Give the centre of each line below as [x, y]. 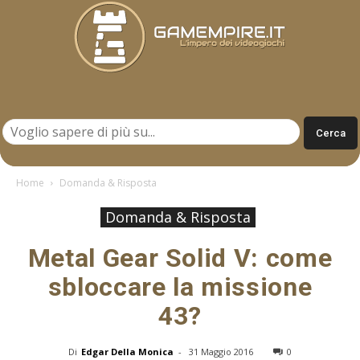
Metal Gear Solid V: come [180, 258]
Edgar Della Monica [127, 351]
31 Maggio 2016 [221, 351]
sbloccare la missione [180, 286]
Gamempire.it [214, 108]
